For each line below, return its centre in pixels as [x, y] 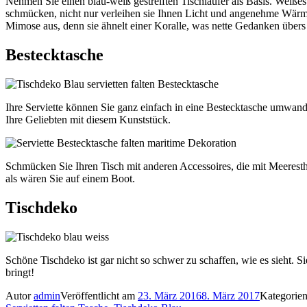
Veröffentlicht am [99, 295]
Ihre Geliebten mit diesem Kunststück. [88, 120]
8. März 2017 [231, 295]
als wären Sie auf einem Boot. [70, 179]
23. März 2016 [170, 295]
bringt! [20, 272]
